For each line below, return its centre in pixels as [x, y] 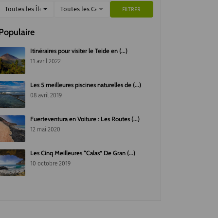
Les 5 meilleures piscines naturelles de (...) [86, 85]
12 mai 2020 [45, 130]
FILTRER [132, 9]
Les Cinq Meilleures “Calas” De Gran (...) [83, 153]
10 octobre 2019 [50, 164]
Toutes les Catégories [91, 9]
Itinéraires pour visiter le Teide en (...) [79, 51]
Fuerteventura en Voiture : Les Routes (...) [85, 119]
